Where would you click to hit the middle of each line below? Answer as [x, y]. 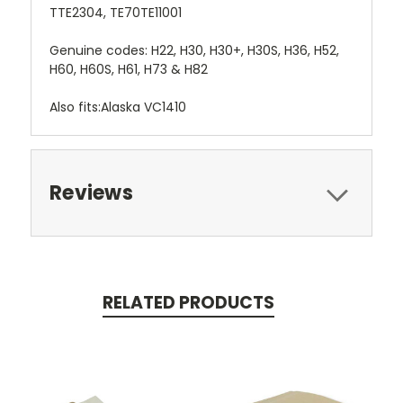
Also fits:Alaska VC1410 [118, 107]
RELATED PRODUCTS [188, 302]
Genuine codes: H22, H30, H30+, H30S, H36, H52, [194, 50]
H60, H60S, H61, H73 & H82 [129, 69]
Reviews [91, 193]
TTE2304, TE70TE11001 [116, 12]
